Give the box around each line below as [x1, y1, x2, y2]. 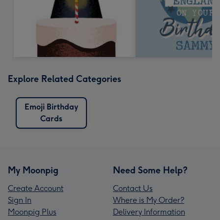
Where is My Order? [113, 195, 184, 205]
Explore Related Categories [8, 73, 121, 84]
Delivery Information [113, 207, 185, 217]
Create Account [8, 183, 63, 193]
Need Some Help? [113, 165, 188, 176]
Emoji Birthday [25, 102, 78, 111]
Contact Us [113, 183, 153, 193]
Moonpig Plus [8, 207, 56, 217]
